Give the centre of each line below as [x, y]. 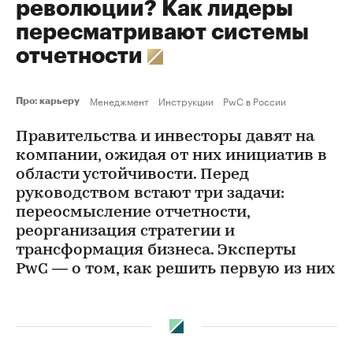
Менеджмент [119, 100]
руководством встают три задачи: [150, 194]
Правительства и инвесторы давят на [165, 137]
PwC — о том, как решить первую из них [175, 269]
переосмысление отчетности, [133, 213]
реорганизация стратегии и [125, 232]
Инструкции [186, 100]
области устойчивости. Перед [132, 175]
